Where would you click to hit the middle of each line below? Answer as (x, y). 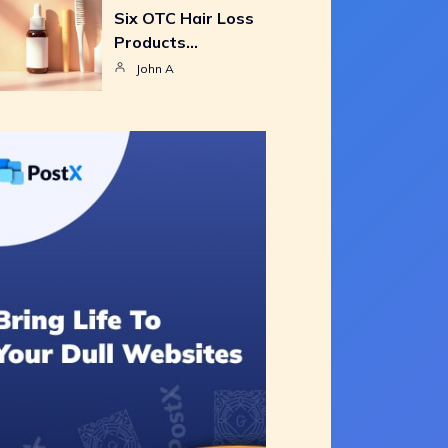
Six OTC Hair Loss (184, 18)
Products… (156, 42)
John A (155, 68)
